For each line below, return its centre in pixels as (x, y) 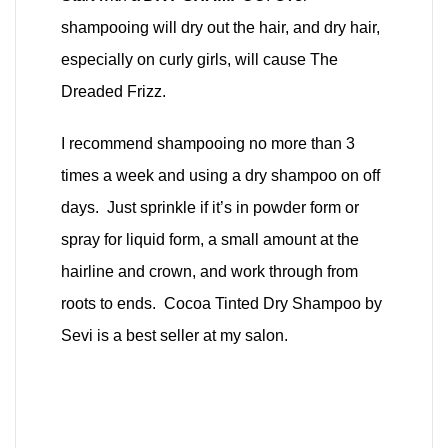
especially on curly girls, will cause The (199, 59)
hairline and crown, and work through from (209, 271)
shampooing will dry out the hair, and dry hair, (220, 27)
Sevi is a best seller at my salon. (174, 335)
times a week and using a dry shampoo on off (220, 175)
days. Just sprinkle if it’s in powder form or (210, 207)
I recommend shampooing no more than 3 (208, 143)
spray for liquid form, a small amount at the (210, 239)
